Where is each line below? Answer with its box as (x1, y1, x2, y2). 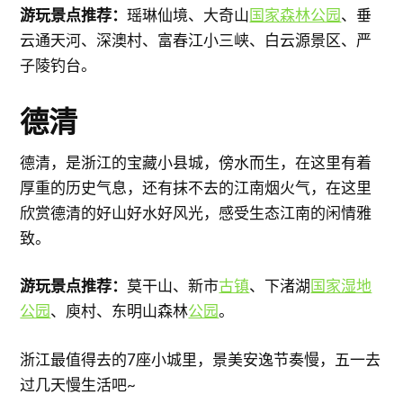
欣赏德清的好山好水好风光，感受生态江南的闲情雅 (20, 202, 372, 222)
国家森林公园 (249, 4, 342, 24)
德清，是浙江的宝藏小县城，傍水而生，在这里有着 (20, 152, 372, 172)
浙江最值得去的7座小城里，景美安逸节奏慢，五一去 (20, 349, 381, 369)
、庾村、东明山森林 (50, 301, 189, 321)
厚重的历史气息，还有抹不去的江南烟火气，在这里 (20, 177, 372, 197)
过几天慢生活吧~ (20, 374, 137, 394)
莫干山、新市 (127, 276, 219, 296)
